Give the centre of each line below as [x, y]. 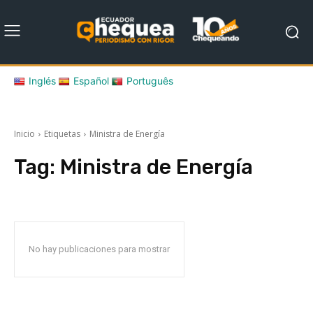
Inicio [24, 133]
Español [91, 80]
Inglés [42, 80]
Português [150, 80]
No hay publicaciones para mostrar [99, 249]
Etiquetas [62, 133]
